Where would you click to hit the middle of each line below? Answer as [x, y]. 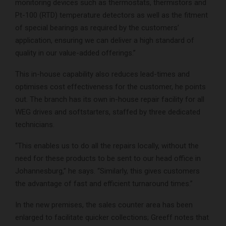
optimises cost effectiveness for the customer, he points [110, 87]
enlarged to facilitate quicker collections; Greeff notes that [112, 218]
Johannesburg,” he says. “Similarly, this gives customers [107, 171]
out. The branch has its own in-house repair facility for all [110, 100]
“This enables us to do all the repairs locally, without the [107, 146]
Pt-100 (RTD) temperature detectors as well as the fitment [111, 15]
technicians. [35, 125]
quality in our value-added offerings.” [75, 53]
